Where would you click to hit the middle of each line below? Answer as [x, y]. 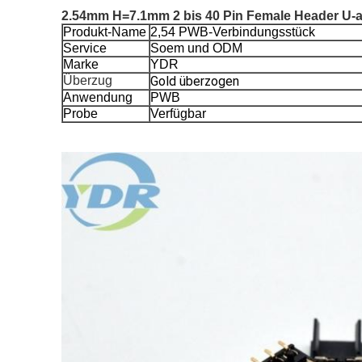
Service [85, 48]
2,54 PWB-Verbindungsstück [233, 32]
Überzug [88, 80]
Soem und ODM [196, 48]
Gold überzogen [195, 81]
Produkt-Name [105, 32]
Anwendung [98, 97]
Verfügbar [178, 114]
